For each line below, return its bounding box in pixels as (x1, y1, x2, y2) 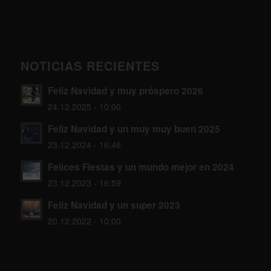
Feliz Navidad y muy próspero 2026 (47, 84, 203, 98)
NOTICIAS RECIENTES (20, 57, 160, 75)
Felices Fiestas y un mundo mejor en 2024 (47, 160, 234, 174)
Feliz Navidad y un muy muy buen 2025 (47, 122, 220, 136)
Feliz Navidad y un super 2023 (47, 198, 180, 212)
